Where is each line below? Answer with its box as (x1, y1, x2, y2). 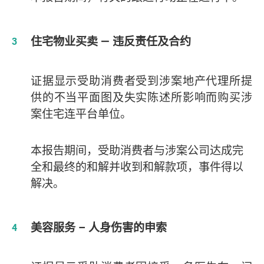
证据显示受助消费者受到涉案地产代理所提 (30, 72, 252, 88)
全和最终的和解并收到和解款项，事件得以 (30, 159, 243, 174)
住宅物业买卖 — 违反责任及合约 (30, 33, 191, 49)
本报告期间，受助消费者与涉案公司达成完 (30, 142, 243, 158)
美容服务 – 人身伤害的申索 (30, 219, 167, 235)
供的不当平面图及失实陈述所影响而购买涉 (30, 89, 252, 105)
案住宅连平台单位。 (30, 105, 131, 121)
